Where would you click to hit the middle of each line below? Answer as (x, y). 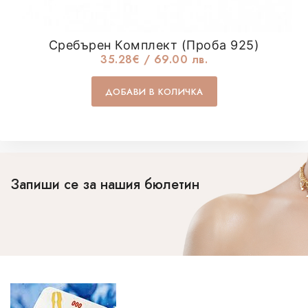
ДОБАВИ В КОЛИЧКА (154, 92)
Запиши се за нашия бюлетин (105, 184)
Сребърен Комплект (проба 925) (154, 45)
